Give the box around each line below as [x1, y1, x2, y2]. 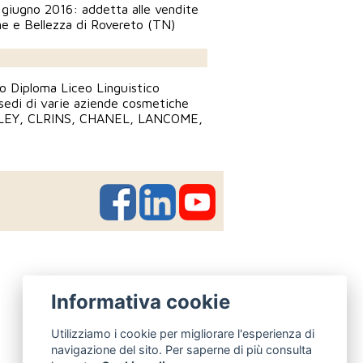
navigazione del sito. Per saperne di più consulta [51, 342, 313, 357]
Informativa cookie [51, 290, 231, 314]
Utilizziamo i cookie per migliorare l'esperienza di [51, 326, 315, 340]
